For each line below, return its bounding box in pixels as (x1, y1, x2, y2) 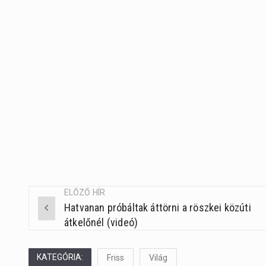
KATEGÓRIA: (37, 252, 83, 262)
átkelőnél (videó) (64, 216, 138, 229)
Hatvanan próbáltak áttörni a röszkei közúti (64, 201, 251, 214)
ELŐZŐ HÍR (64, 188, 105, 198)
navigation (29, 230, 119, 254)
